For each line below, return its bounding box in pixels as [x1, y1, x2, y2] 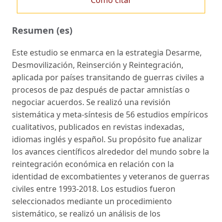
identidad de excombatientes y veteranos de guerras [12, 170, 210, 182]
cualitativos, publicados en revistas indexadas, [12, 121, 184, 132]
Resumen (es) [12, 23, 72, 36]
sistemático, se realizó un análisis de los [12, 208, 161, 219]
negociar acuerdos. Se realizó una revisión [12, 96, 170, 108]
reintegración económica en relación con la [12, 158, 174, 169]
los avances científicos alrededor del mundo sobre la [12, 146, 209, 157]
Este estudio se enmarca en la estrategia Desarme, [12, 47, 202, 58]
